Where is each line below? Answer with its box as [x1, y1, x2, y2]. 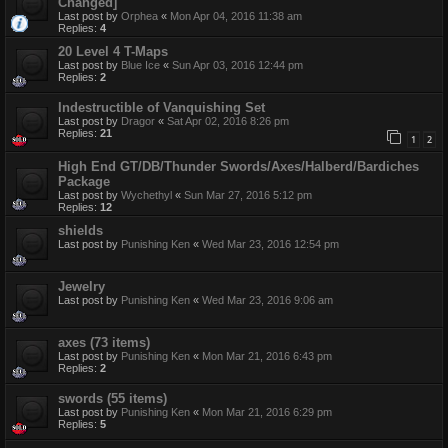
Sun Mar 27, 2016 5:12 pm [184, 188, 312, 201]
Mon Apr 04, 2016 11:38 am [170, 10, 302, 23]
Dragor [121, 115, 155, 128]
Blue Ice [121, 59, 160, 72]
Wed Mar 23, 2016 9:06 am [202, 293, 333, 306]
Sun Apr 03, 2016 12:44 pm [172, 59, 303, 72]
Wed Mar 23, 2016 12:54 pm [202, 237, 339, 250]
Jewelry [58, 278, 105, 294]
